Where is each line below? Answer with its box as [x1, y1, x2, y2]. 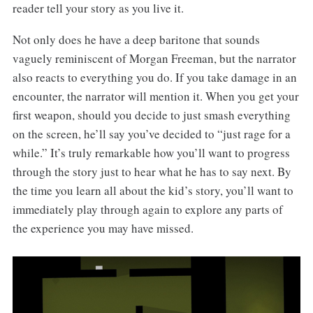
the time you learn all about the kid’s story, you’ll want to [12, 182, 293, 199]
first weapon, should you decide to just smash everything [12, 107, 291, 124]
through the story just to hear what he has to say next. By [12, 163, 291, 180]
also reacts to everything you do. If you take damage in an [12, 69, 297, 86]
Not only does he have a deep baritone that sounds [12, 31, 260, 48]
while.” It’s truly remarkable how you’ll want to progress [12, 145, 290, 161]
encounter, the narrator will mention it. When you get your [12, 88, 299, 105]
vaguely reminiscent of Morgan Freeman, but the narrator [12, 50, 296, 67]
